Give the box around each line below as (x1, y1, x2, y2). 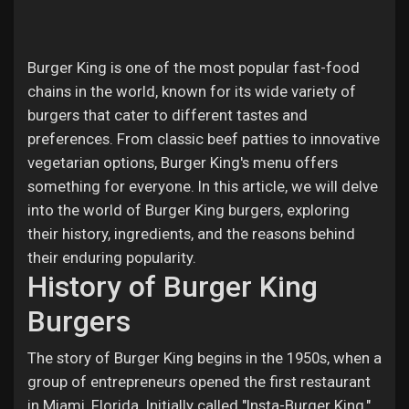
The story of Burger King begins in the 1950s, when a (27, 349, 382, 367)
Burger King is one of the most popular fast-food (27, 58, 360, 77)
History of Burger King (27, 269, 318, 304)
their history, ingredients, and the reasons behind (27, 225, 355, 243)
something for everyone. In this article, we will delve (27, 177, 378, 195)
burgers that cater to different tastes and (27, 106, 308, 124)
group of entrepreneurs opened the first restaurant (27, 372, 371, 391)
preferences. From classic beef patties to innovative (27, 130, 380, 148)
